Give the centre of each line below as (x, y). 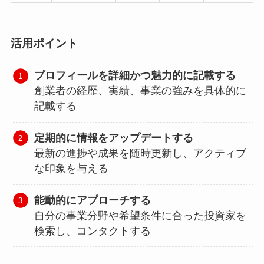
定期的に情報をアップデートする (114, 138)
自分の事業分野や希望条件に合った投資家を (141, 215)
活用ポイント (44, 44)
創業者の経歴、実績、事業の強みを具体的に (141, 91)
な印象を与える (72, 169)
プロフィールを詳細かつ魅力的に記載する (135, 76)
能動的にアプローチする (93, 200)
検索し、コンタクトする (93, 231)
